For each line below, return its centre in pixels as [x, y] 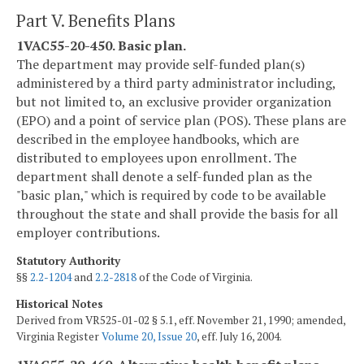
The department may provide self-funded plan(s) [160, 64]
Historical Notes [60, 304]
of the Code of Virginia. [195, 277]
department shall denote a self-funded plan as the [164, 176]
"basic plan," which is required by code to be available [171, 195]
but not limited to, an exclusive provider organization [174, 101]
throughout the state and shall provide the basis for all [177, 213]
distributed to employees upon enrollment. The [156, 157]
